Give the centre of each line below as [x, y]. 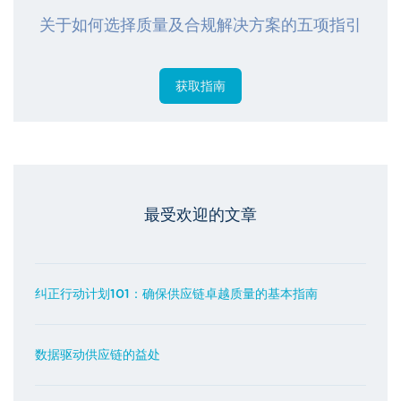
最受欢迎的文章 [200, 215]
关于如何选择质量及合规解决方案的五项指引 [200, 26]
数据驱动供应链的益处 [98, 355]
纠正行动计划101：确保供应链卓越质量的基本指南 [176, 294]
